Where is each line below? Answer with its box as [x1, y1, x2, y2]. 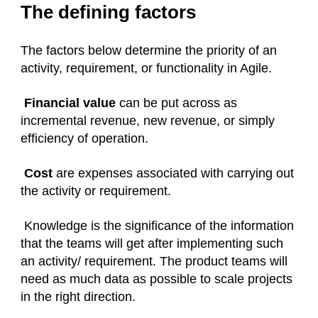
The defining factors [21, 1, 196, 23]
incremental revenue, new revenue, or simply [21, 114, 275, 128]
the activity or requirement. [21, 184, 171, 199]
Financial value [24, 96, 116, 111]
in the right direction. [21, 290, 136, 305]
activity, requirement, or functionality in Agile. [21, 61, 272, 76]
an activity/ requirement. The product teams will [21, 254, 287, 269]
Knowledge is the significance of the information [21, 219, 294, 234]
